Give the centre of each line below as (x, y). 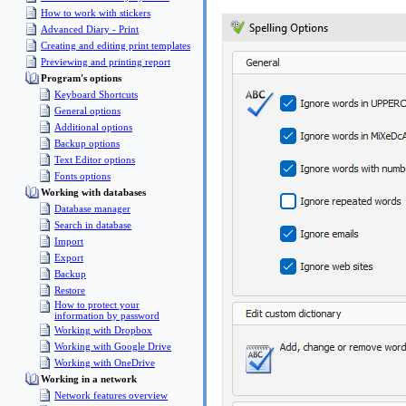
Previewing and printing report (106, 62)
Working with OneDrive (105, 362)
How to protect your (97, 304)
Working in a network (89, 379)
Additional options (93, 127)
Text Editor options (95, 159)
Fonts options (82, 176)
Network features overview (111, 395)
